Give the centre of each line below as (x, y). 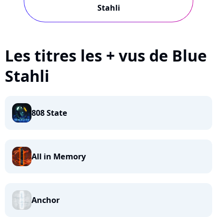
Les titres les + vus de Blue (106, 55)
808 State (49, 113)
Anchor (46, 200)
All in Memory (59, 156)
